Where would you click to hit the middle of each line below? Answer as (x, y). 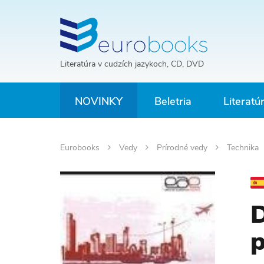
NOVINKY (99, 101)
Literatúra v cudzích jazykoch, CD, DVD (132, 64)
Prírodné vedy (183, 148)
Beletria (173, 101)
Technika (244, 148)
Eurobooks (81, 148)
